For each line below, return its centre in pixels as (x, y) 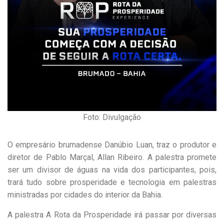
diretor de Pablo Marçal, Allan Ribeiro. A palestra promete (112, 157)
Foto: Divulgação (112, 117)
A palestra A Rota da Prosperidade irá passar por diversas (112, 214)
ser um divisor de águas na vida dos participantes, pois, (112, 169)
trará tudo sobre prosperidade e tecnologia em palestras (112, 182)
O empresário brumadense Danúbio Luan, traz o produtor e (112, 144)
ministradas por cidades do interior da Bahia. (85, 194)
